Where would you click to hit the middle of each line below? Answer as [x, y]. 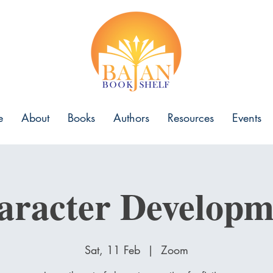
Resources [191, 118]
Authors [131, 118]
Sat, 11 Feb [112, 250]
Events [247, 118]
